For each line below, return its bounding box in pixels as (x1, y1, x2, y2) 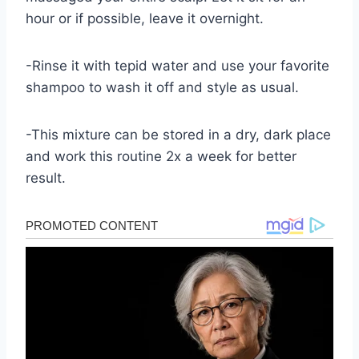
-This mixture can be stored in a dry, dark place (26, 126, 331, 143)
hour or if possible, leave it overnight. (26, 10, 264, 26)
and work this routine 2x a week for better (26, 147, 296, 164)
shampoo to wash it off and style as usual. (26, 79, 299, 95)
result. (26, 169, 66, 186)
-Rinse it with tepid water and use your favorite (26, 57, 329, 74)
